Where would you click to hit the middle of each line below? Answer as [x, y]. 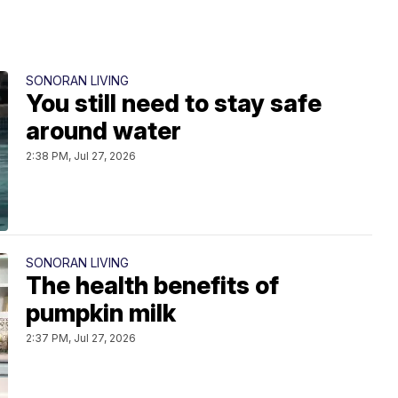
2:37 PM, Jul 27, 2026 [81, 338]
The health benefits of [152, 285]
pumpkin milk [101, 313]
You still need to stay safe [174, 103]
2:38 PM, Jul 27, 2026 [81, 155]
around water [103, 131]
